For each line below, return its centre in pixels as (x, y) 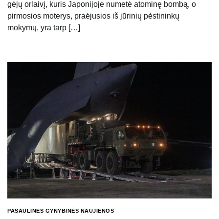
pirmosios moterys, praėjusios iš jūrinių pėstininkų (93, 16)
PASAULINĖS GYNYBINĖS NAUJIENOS (61, 211)
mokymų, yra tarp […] (44, 28)
